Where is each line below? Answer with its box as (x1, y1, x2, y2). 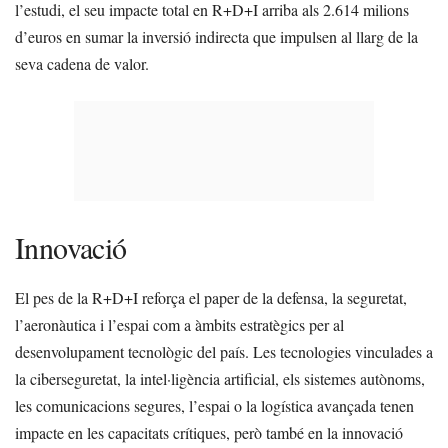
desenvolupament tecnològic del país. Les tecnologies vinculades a (15, 340, 433, 362)
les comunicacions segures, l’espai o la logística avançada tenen (15, 394, 414, 416)
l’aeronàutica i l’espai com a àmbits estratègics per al (15, 313, 344, 335)
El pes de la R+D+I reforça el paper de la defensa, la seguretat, (15, 286, 407, 308)
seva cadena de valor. (15, 52, 149, 74)
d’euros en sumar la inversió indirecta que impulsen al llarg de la (15, 25, 418, 47)
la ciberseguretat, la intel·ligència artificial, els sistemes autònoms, (15, 367, 425, 389)
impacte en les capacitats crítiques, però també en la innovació (15, 421, 403, 443)
